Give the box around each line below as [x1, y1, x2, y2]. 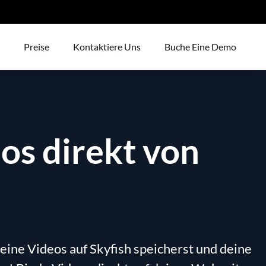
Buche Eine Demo [164, 41, 236, 52]
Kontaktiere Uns [73, 41, 141, 52]
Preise [24, 41, 49, 52]
